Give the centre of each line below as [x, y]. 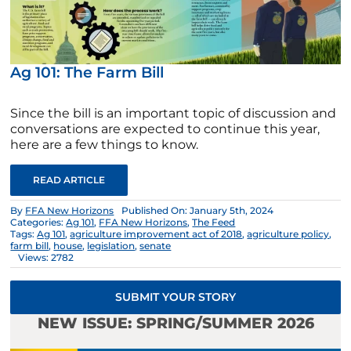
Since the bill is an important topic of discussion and [174, 114]
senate [156, 246]
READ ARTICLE [69, 180]
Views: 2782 [46, 258]
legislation [111, 246]
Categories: [38, 223]
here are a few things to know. [105, 145]
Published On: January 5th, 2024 [198, 211]
